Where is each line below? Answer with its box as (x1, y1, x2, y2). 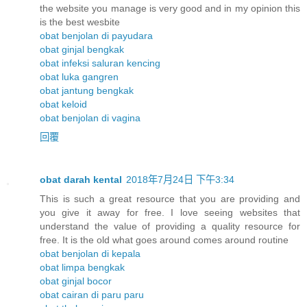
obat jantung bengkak (40, 85, 134, 97)
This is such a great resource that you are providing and (40, 193, 300, 205)
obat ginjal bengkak (40, 44, 124, 56)
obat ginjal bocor (40, 275, 112, 287)
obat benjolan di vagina (40, 112, 140, 124)
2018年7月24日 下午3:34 (126, 174, 234, 186)
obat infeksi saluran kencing (40, 58, 160, 69)
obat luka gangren (40, 71, 119, 83)
